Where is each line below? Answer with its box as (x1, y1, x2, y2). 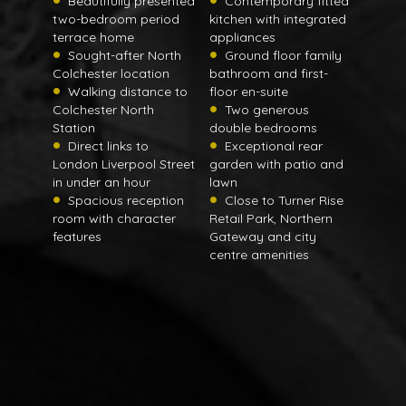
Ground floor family (225, 47, 342, 64)
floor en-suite (209, 83, 288, 101)
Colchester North (53, 101, 154, 119)
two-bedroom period (53, 11, 179, 28)
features (53, 228, 101, 246)
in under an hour (53, 174, 150, 191)
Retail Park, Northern (209, 210, 333, 227)
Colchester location (53, 65, 169, 82)
